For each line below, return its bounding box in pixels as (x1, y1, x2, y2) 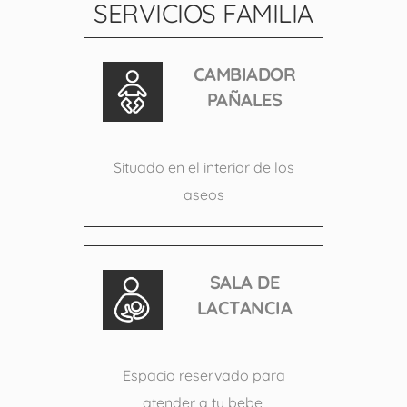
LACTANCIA (196, 295, 293, 319)
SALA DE (209, 270, 280, 293)
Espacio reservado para (122, 365, 285, 384)
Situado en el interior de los (113, 157, 294, 176)
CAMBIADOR (193, 62, 296, 85)
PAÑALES (206, 87, 283, 111)
